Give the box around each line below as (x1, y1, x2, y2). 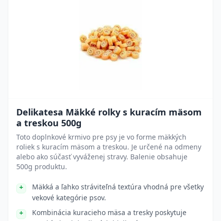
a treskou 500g (16, 117, 81, 129)
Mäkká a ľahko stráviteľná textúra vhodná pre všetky (32, 182, 204, 191)
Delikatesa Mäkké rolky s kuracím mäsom (16, 106, 202, 118)
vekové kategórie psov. (32, 193, 106, 202)
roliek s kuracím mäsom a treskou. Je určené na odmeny (16, 142, 201, 151)
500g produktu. (16, 162, 67, 171)
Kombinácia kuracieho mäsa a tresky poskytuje (32, 208, 186, 217)
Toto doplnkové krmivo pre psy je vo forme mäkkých (16, 132, 186, 142)
